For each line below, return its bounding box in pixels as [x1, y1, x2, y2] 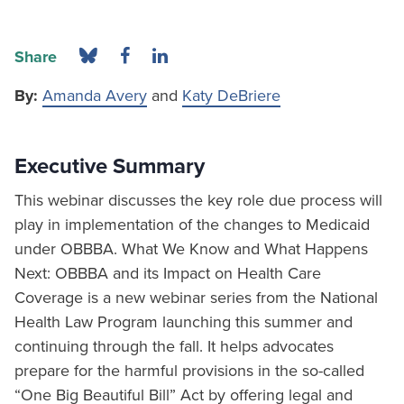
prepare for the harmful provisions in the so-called [14, 361, 364, 381]
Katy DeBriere [182, 86, 280, 106]
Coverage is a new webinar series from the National [14, 288, 378, 308]
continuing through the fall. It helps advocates [14, 336, 334, 356]
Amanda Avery [42, 86, 147, 106]
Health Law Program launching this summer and [14, 312, 353, 332]
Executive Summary [14, 153, 205, 179]
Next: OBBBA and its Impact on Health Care [14, 263, 321, 283]
